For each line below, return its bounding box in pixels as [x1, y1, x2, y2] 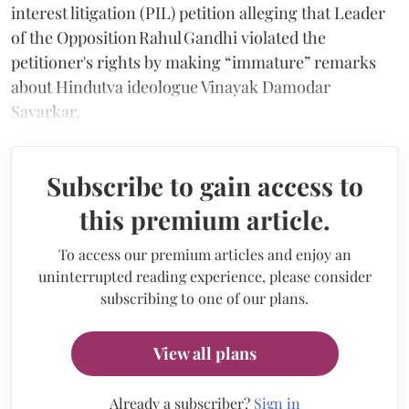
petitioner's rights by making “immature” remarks [11, 50, 376, 73]
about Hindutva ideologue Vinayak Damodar [11, 75, 330, 98]
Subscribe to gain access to [46, 168, 363, 203]
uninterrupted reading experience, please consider [37, 266, 372, 286]
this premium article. [79, 202, 330, 236]
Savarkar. [11, 100, 80, 122]
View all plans [152, 341, 257, 364]
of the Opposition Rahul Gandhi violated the [11, 26, 326, 48]
